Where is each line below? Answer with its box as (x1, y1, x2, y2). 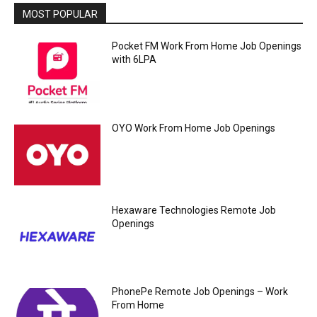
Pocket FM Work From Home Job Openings (112, 40, 302, 52)
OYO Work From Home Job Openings (112, 122, 276, 134)
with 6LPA (112, 54, 157, 66)
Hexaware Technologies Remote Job (112, 204, 277, 216)
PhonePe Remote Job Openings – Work (112, 286, 289, 298)
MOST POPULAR (23, 8, 98, 21)
